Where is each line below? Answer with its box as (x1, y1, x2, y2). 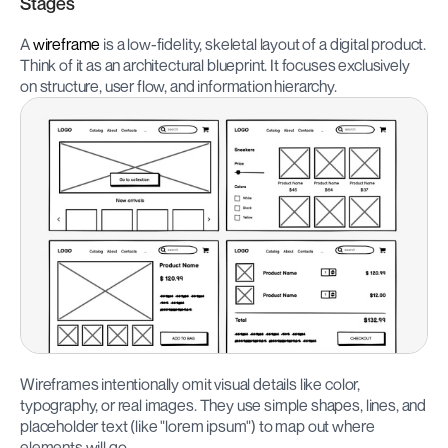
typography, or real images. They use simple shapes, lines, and (20, 394, 427, 415)
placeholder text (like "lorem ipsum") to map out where (20, 415, 375, 436)
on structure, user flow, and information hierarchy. (20, 76, 337, 96)
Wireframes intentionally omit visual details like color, (20, 373, 361, 394)
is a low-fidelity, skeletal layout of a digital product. (100, 34, 427, 54)
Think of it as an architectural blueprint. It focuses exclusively (20, 55, 410, 75)
